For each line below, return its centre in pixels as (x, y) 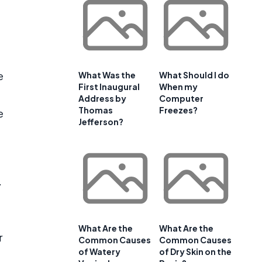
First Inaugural (109, 87)
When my (178, 87)
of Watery (99, 252)
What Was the (107, 75)
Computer (181, 99)
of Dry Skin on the (195, 252)
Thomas (96, 110)
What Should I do (194, 75)
